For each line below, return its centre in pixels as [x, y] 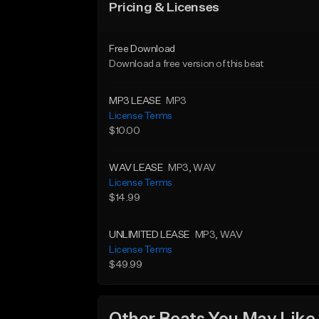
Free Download [142, 49]
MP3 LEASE [135, 101]
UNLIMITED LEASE [149, 235]
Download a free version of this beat [187, 64]
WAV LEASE [136, 168]
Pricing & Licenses [164, 8]
